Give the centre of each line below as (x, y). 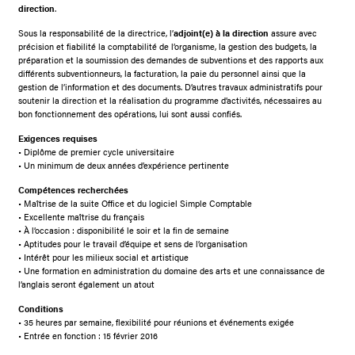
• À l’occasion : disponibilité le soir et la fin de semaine (124, 230)
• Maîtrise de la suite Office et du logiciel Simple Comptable (136, 203)
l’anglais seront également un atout (87, 284)
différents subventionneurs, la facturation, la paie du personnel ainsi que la (162, 73)
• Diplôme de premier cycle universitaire (97, 151)
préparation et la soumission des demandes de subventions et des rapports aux (171, 59)
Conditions (41, 308)
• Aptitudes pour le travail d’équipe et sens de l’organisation (133, 243)
